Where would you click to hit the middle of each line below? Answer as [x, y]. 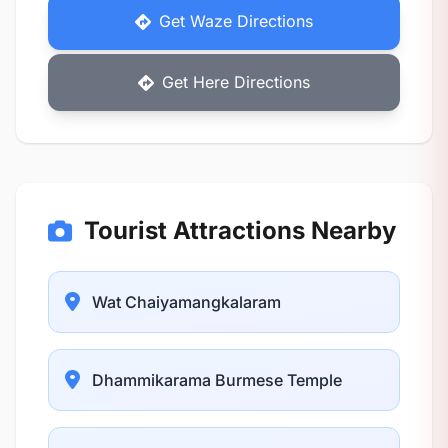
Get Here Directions [236, 82]
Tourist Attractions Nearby [240, 230]
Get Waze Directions [236, 21]
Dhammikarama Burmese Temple [217, 379]
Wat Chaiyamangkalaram [186, 301]
